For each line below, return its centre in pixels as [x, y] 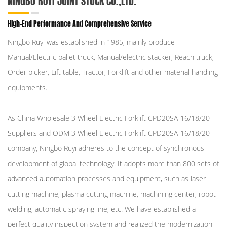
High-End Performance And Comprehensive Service [80, 24]
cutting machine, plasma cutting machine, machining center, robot [112, 194]
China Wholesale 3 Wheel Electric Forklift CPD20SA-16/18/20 [113, 118]
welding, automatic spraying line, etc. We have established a [102, 209]
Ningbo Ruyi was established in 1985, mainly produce [91, 42]
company [22, 148]
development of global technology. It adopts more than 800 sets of [113, 164]
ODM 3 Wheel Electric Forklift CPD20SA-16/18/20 [131, 133]
